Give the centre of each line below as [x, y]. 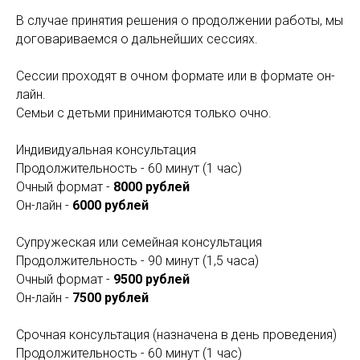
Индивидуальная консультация [106, 150]
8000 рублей [151, 187]
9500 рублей [151, 279]
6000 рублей [110, 205]
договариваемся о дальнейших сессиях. [137, 39]
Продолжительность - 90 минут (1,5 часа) [137, 261]
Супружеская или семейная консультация [139, 242]
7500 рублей [110, 298]
